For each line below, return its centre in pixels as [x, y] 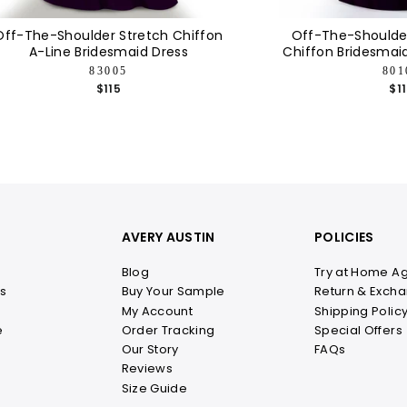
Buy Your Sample [173, 292]
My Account [157, 311]
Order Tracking [168, 330]
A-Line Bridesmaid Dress [108, 52]
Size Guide [154, 388]
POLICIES [344, 238]
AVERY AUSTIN [168, 238]
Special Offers [358, 330]
